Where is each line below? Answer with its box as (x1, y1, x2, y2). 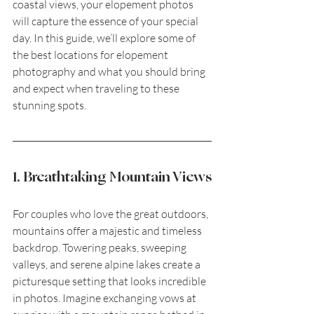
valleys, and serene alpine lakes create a (13, 257, 203, 272)
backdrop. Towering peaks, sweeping (13, 240, 189, 255)
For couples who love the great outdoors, (13, 207, 210, 221)
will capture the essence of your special (13, 14, 200, 29)
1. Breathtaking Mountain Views (13, 166, 212, 189)
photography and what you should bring (13, 64, 207, 79)
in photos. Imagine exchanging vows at (13, 291, 198, 306)
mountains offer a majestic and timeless (13, 224, 204, 238)
